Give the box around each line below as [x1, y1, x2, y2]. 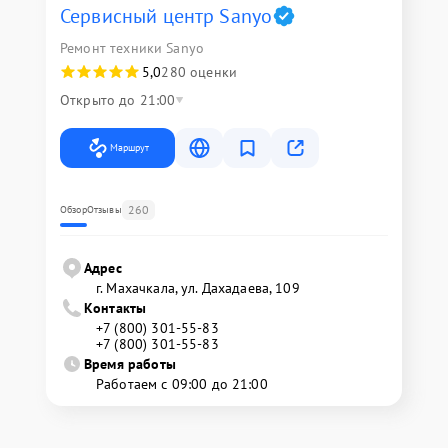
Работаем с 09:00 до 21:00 [96, 375, 268, 393]
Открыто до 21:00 [60, 91, 176, 109]
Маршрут [110, 141, 149, 154]
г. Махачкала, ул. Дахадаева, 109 [96, 279, 300, 297]
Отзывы [86, 203, 122, 216]
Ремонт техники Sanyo [60, 39, 204, 57]
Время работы [84, 355, 176, 373]
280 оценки [161, 63, 237, 81]
